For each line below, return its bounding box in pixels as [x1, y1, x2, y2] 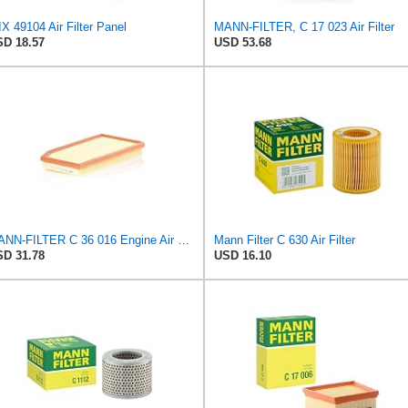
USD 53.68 [214, 35, 271, 49]
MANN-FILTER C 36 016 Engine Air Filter [178, 232, 189, 247]
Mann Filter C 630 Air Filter [214, 232, 355, 247]
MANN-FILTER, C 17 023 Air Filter [214, 19, 394, 34]
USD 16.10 [214, 248, 271, 262]
